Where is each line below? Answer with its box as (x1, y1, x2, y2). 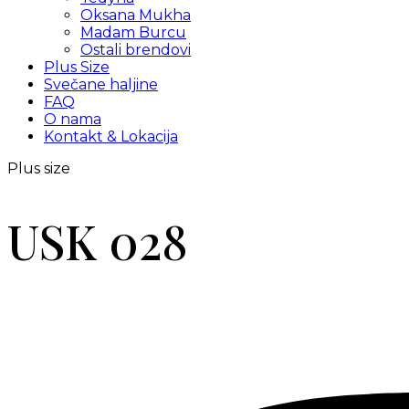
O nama (44, 110, 101, 128)
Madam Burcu (80, 24, 186, 41)
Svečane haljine (44, 76, 158, 93)
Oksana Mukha (80, 6, 191, 24)
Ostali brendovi (80, 41, 191, 58)
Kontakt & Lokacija (44, 128, 178, 145)
